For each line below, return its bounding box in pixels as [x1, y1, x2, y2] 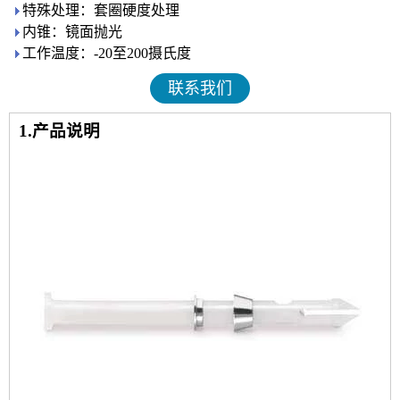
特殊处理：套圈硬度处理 [22, 3, 179, 18]
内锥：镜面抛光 [22, 24, 122, 39]
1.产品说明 [19, 121, 100, 140]
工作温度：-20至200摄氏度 [22, 46, 191, 61]
